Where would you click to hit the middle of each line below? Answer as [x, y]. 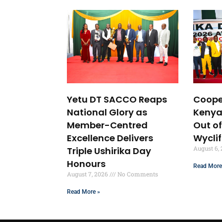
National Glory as [107, 112]
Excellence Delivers [110, 138]
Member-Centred [108, 125]
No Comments [137, 174]
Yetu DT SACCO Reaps [117, 99]
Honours [86, 164]
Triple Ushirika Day [109, 151]
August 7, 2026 [88, 174]
